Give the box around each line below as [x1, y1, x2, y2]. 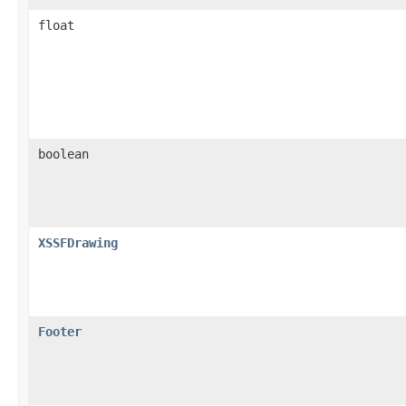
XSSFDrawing [38, 235, 118, 250]
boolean [38, 146, 89, 161]
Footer [38, 324, 82, 339]
